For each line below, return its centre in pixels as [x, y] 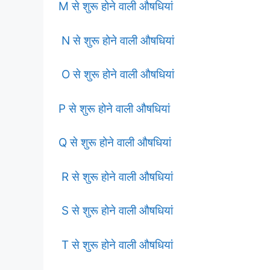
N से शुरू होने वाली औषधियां [116, 40]
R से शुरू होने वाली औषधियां [116, 177]
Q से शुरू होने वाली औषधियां [115, 143]
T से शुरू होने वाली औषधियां [116, 245]
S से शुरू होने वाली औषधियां [116, 211]
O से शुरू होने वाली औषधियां [116, 74]
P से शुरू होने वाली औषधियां [114, 108]
